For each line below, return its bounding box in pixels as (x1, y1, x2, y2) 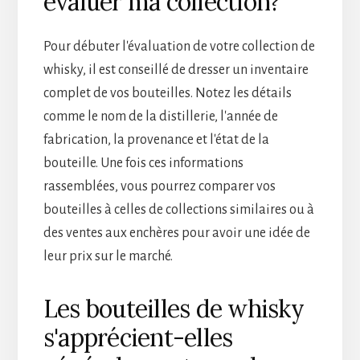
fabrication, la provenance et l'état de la (43, 132, 269, 147)
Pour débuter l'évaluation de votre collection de (43, 39, 315, 54)
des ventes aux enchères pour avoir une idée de (43, 225, 310, 240)
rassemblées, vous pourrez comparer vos (43, 178, 276, 194)
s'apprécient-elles (43, 321, 233, 353)
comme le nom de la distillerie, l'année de (43, 108, 278, 124)
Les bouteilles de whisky (43, 292, 304, 324)
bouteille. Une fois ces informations (43, 155, 243, 170)
